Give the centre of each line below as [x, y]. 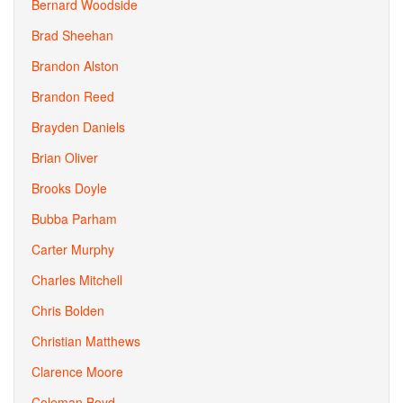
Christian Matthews [86, 341]
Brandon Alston [75, 66]
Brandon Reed [73, 96]
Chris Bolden [68, 310]
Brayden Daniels [78, 127]
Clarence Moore [77, 372]
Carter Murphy [73, 249]
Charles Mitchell [77, 280]
